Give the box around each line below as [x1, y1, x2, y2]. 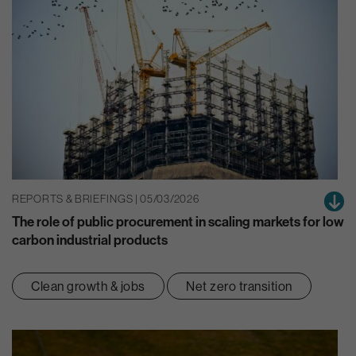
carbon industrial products [12, 231, 168, 249]
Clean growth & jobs [31, 278, 145, 295]
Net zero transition [186, 278, 292, 295]
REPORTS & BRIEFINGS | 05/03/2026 [12, 192, 199, 205]
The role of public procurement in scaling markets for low [12, 213, 344, 230]
